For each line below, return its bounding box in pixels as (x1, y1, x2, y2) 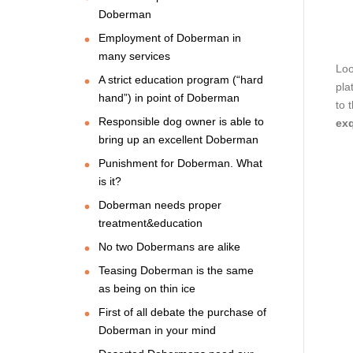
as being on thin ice (98, 281, 195, 295)
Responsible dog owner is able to (98, 114, 264, 128)
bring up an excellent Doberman (98, 132, 258, 146)
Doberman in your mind (98, 323, 216, 336)
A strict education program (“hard (98, 72, 263, 86)
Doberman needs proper (98, 198, 221, 211)
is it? (98, 174, 121, 188)
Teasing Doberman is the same (98, 263, 254, 277)
